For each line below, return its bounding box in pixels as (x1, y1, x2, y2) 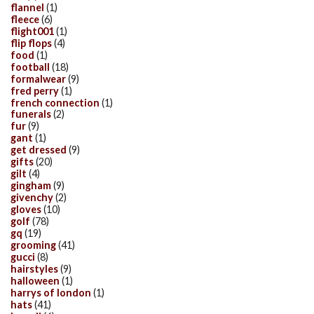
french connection (11, 96, 100, 109)
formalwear (11, 72, 66, 85)
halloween (11, 274, 60, 287)
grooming (11, 238, 56, 251)
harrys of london (11, 286, 91, 299)
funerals (11, 108, 51, 121)
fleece (11, 13, 39, 25)
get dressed (11, 144, 67, 156)
